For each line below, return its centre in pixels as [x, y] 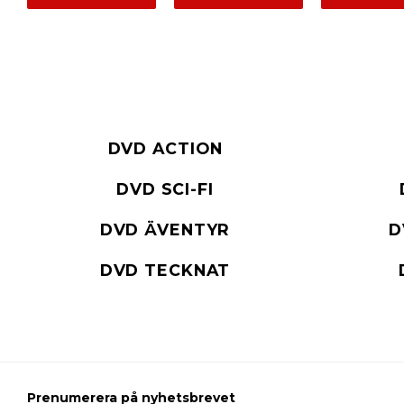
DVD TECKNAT [165, 271]
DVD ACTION [165, 148]
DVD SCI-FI [165, 188]
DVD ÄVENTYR [165, 229]
